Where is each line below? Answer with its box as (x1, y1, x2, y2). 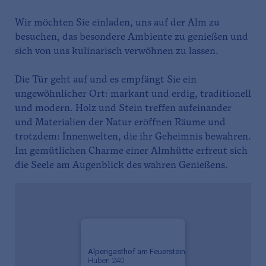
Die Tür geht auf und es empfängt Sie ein (15, 75, 197, 85)
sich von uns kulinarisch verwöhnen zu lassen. (15, 47, 218, 57)
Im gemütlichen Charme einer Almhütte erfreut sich (15, 147, 248, 157)
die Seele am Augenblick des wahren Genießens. (15, 161, 228, 171)
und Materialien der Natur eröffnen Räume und (15, 118, 226, 128)
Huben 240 (88, 255, 124, 265)
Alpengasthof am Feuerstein (88, 246, 185, 256)
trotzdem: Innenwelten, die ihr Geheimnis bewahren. (15, 132, 251, 142)
